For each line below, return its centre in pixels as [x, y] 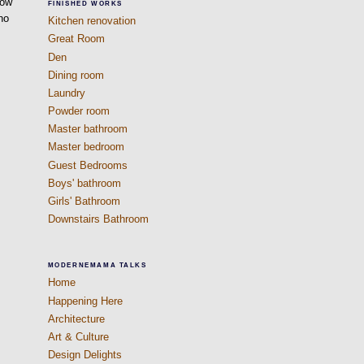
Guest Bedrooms [87, 165]
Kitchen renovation [91, 21]
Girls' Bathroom [84, 201]
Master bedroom [86, 147]
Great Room [76, 39]
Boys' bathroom [84, 183]
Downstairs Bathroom [98, 219]
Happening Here [85, 301]
